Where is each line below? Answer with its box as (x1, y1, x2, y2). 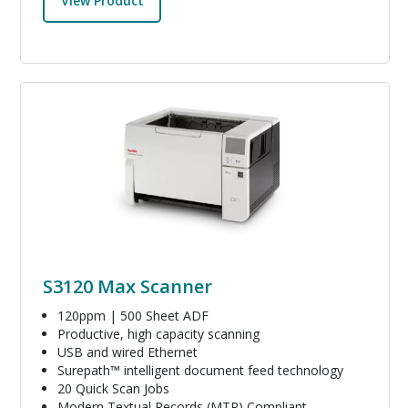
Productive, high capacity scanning (57, 325, 260, 343)
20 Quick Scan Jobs (57, 380, 169, 398)
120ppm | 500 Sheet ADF (57, 307, 209, 325)
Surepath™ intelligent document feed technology (57, 362, 343, 380)
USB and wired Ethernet (57, 343, 198, 362)
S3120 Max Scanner (43, 274, 212, 300)
